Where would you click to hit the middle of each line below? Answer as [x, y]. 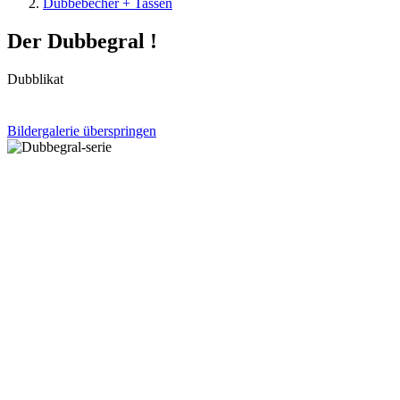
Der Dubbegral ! [82, 41]
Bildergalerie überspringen [82, 130]
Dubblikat [35, 79]
